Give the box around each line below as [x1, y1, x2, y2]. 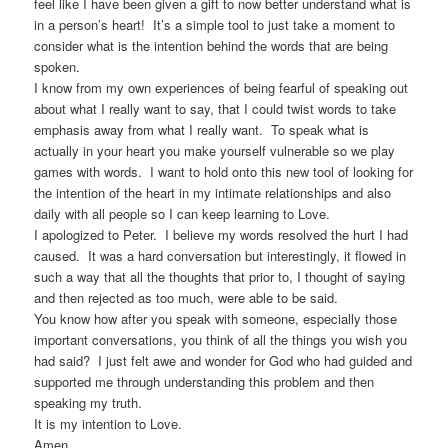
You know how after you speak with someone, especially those [34, 309, 398, 329]
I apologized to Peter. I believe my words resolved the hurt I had [34, 225, 409, 245]
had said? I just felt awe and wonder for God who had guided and [34, 351, 413, 371]
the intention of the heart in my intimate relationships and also [34, 183, 392, 203]
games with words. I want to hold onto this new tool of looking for [34, 162, 414, 182]
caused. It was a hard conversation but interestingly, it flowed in [34, 246, 407, 266]
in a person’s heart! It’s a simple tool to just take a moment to [34, 15, 396, 35]
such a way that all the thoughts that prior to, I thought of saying [34, 267, 406, 287]
